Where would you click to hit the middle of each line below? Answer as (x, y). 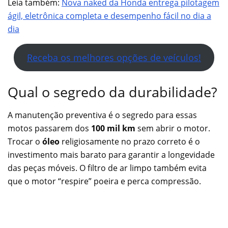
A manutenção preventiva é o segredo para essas (102, 115)
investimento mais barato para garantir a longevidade (111, 154)
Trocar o (25, 141)
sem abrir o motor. (173, 128)
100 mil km (113, 128)
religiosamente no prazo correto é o (130, 141)
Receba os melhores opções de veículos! (114, 58)
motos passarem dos (49, 128)
